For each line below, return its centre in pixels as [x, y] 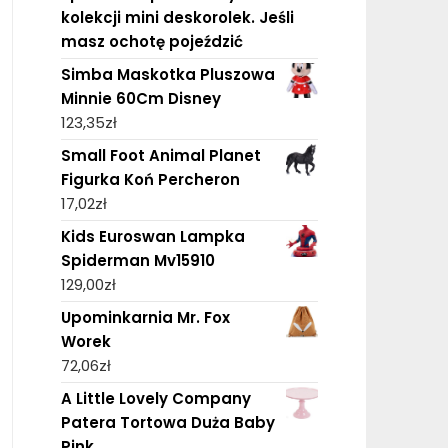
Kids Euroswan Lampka [152, 236]
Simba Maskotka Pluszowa [167, 74]
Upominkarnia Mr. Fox [145, 317]
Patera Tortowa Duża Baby [167, 422]
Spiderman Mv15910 [137, 260]
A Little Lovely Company [155, 398]
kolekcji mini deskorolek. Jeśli [177, 17]
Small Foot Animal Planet [160, 155]
